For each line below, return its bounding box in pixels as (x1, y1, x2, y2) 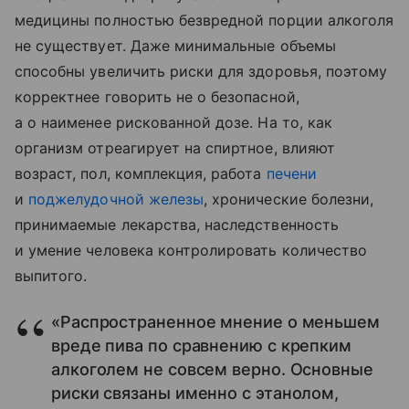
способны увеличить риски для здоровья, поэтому (15, 61, 388, 80)
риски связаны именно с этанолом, (51, 383, 340, 403)
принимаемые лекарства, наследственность (15, 215, 339, 234)
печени (266, 163, 317, 183)
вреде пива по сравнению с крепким (51, 335, 352, 355)
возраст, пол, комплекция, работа (15, 163, 267, 183)
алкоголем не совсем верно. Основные (51, 359, 373, 379)
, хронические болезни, (204, 189, 374, 208)
